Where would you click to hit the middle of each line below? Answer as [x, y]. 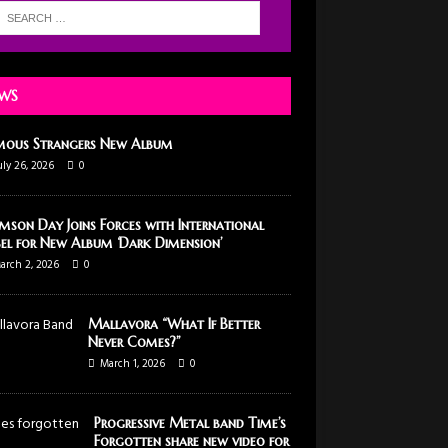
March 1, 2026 [132, 363]
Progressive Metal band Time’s [189, 422]
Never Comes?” [134, 341]
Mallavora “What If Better [173, 323]
